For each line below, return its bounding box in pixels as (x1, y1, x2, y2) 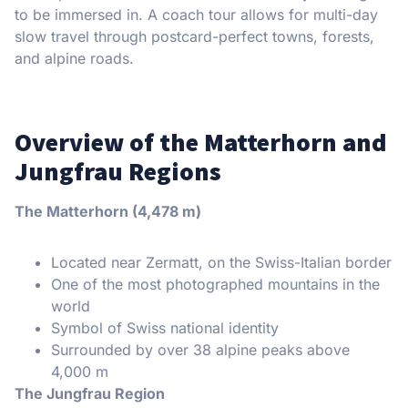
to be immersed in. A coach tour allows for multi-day (15, 5, 378, 25)
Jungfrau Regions (15, 155, 221, 189)
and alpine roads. (15, 49, 134, 68)
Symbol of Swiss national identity (51, 319, 279, 338)
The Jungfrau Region (15, 384, 165, 403)
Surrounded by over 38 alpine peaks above (51, 341, 350, 360)
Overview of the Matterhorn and (15, 126, 387, 159)
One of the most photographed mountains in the (51, 275, 380, 294)
